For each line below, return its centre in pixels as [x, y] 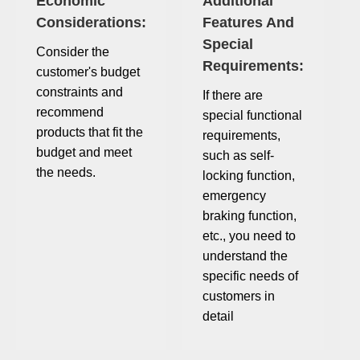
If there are [233, 96]
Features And [248, 23]
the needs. [66, 173]
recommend [70, 112]
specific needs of [250, 276]
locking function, [249, 176]
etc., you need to [249, 236]
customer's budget [88, 72]
